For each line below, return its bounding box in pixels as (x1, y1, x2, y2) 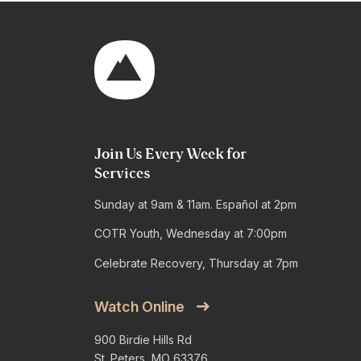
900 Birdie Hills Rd (94, 333, 192, 347)
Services (94, 166, 151, 183)
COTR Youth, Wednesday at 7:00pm (94, 226, 287, 241)
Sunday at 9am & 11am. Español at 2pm (94, 197, 297, 211)
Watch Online (94, 298, 185, 316)
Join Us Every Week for (94, 147, 247, 164)
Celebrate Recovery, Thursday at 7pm (94, 255, 298, 270)
